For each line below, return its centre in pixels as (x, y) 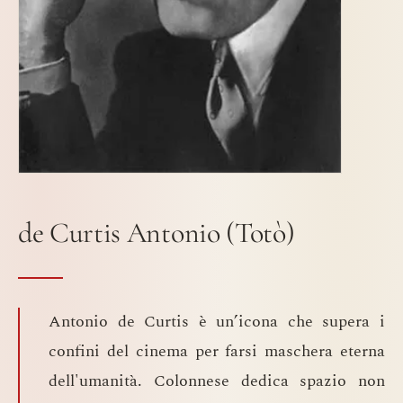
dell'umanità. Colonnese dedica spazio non (217, 381)
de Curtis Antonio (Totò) (157, 233)
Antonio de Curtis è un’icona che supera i (217, 322)
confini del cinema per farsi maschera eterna (217, 351)
